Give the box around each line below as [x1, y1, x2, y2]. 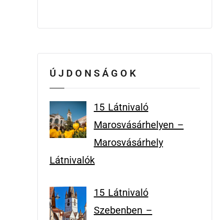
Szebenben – [93, 204, 152, 216]
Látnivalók [49, 154, 95, 166]
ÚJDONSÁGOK [49, 67, 138, 79]
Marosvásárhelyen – [93, 119, 184, 131]
